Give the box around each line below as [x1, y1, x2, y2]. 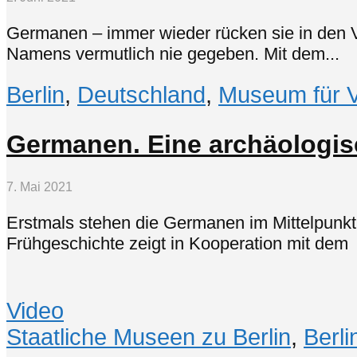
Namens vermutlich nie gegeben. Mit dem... [6, 43, 339, 64]
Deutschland [77, 82, 206, 108]
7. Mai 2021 [6, 180, 73, 194]
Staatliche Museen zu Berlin [6, 324, 291, 351]
